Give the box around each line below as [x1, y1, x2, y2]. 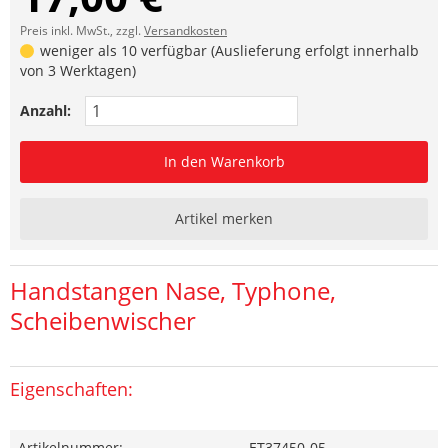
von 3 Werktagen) [20, 61, 136, 80]
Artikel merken [175, 209, 273, 228]
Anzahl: [20, 101, 71, 120]
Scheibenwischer [10, 304, 196, 337]
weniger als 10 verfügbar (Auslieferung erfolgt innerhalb [36, 41, 420, 60]
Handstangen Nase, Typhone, [10, 274, 336, 307]
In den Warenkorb [163, 152, 285, 171]
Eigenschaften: [10, 377, 133, 401]
